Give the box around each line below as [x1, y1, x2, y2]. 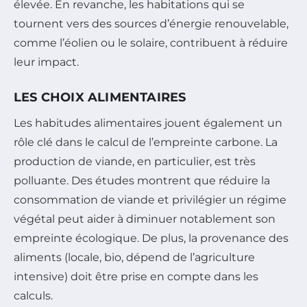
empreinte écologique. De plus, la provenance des [14, 231, 288, 245]
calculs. [14, 288, 53, 302]
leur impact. [14, 55, 79, 69]
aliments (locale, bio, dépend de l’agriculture [14, 250, 255, 264]
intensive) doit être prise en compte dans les [14, 269, 258, 283]
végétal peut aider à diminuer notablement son [14, 212, 275, 225]
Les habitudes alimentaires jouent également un [14, 116, 282, 130]
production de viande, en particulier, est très [14, 154, 256, 168]
